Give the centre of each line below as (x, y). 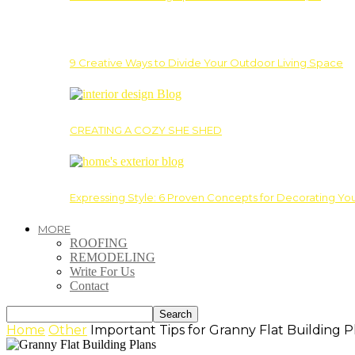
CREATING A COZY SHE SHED (146, 130)
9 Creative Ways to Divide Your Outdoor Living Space (206, 62)
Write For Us (102, 271)
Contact (89, 285)
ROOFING (99, 242)
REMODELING (113, 257)
